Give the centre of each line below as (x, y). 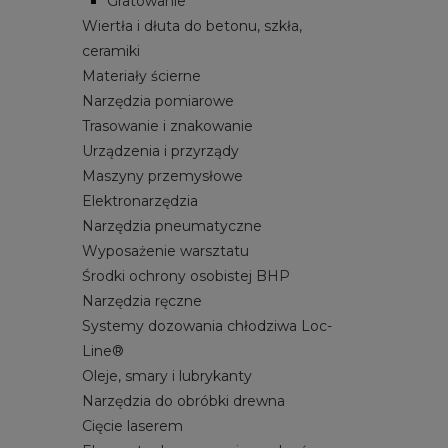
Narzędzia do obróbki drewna (183, 400)
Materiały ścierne (141, 75)
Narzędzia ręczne (142, 300)
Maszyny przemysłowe (162, 175)
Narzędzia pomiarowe (158, 100)
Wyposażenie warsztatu (165, 250)
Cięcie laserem (132, 425)
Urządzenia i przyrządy (160, 150)
